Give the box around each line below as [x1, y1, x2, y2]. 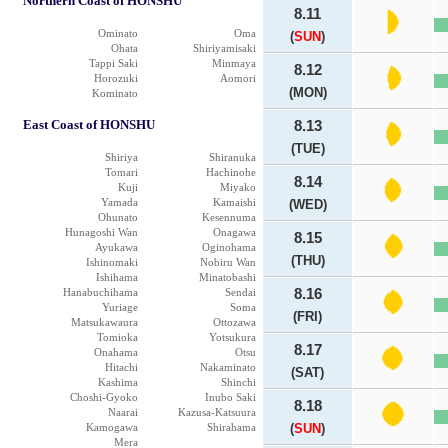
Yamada [101, 196, 138, 208]
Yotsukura [209, 331, 256, 343]
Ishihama [96, 271, 138, 283]
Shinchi [221, 376, 256, 388]
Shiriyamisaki [193, 42, 256, 54]
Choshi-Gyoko [70, 391, 138, 403]
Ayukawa [95, 241, 138, 253]
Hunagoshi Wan [65, 226, 138, 238]
